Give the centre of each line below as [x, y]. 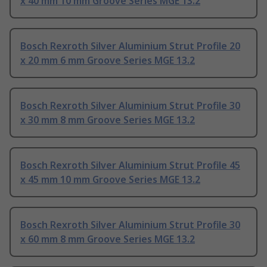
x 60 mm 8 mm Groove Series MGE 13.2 [108, 239]
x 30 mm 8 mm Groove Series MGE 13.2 [108, 120]
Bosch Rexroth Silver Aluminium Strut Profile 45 [130, 165]
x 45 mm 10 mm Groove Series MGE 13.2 [110, 180]
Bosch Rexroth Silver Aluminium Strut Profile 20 [130, 46]
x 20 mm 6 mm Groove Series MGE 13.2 [108, 60]
